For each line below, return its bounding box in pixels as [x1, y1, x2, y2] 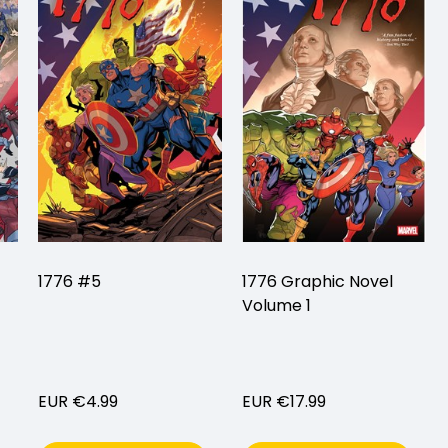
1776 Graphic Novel [242, 269, 393, 293]
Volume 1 [242, 293, 311, 317]
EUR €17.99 [242, 389, 326, 413]
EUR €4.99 [38, 389, 118, 413]
